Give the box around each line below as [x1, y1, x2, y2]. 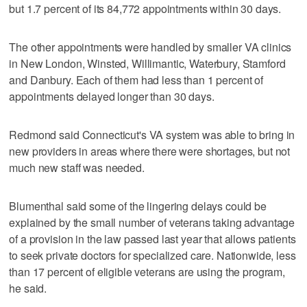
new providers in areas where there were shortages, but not [9, 143, 291, 159]
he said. [9, 280, 47, 296]
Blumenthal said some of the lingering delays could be [9, 197, 267, 214]
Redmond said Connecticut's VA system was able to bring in [9, 126, 295, 143]
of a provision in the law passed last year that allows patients [9, 230, 296, 247]
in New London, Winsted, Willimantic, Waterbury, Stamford [9, 55, 286, 71]
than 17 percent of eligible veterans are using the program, [9, 263, 286, 280]
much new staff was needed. [9, 159, 145, 175]
